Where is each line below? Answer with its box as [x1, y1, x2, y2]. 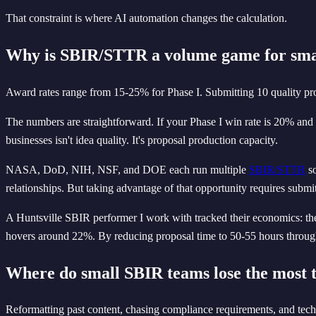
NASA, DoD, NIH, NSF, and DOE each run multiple [6, 163, 249, 176]
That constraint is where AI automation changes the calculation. [6, 11, 287, 24]
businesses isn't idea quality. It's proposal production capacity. [6, 133, 278, 146]
